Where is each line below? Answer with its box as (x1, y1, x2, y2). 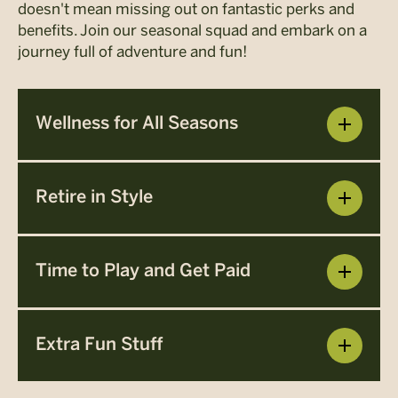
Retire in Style (36, 188, 153, 206)
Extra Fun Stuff (36, 336, 163, 354)
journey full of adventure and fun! (18, 42, 247, 60)
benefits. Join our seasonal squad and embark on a (18, 20, 367, 39)
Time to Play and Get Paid (36, 262, 251, 280)
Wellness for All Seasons (36, 115, 238, 132)
